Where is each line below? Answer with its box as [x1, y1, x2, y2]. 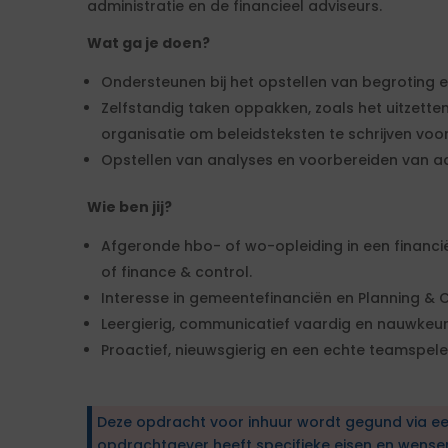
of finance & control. [101, 262, 252, 282]
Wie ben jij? [87, 197, 172, 217]
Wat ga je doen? [87, 33, 210, 53]
